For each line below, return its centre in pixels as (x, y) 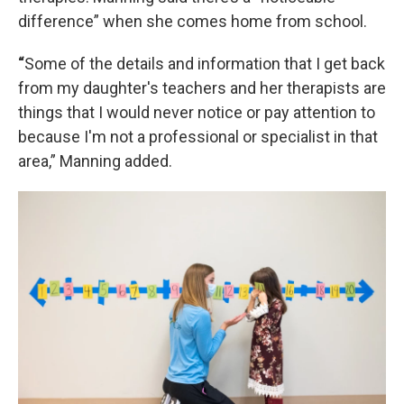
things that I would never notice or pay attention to (197, 112)
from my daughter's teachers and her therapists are (202, 87)
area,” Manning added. (95, 161)
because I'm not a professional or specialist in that (198, 136)
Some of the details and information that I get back (205, 63)
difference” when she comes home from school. (193, 21)
